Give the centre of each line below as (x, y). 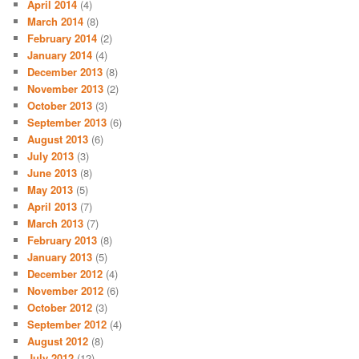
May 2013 (50, 189)
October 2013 (60, 105)
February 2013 (63, 240)
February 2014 (63, 38)
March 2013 (56, 223)
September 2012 (67, 324)
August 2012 (58, 341)
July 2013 (51, 155)
